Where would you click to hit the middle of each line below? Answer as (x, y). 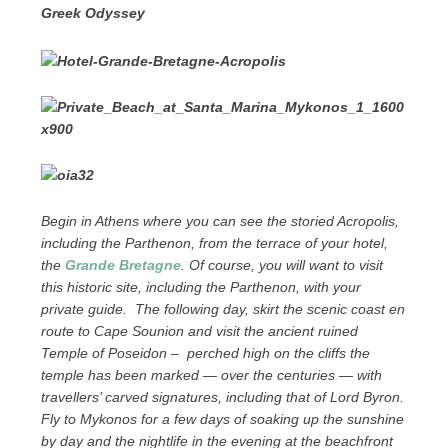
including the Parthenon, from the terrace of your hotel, (214, 243)
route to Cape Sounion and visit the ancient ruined (199, 331)
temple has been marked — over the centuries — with (211, 375)
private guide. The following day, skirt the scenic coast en (222, 309)
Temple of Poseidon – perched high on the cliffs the (205, 353)
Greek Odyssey (92, 13)
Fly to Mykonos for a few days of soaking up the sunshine (222, 419)
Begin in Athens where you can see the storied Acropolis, (219, 221)
